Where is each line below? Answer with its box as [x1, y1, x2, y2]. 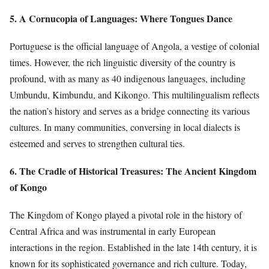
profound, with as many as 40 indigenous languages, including [10, 71, 246, 85]
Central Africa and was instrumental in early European [10, 225, 216, 238]
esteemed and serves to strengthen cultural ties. [10, 136, 185, 150]
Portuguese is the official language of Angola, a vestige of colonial [10, 39, 259, 52]
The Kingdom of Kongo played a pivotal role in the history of [10, 208, 242, 222]
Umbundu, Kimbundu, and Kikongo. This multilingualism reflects [10, 88, 259, 101]
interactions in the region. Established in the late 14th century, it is [10, 241, 257, 254]
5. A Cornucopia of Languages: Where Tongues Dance [10, 11, 232, 25]
